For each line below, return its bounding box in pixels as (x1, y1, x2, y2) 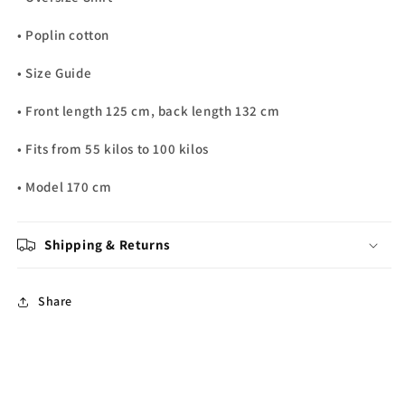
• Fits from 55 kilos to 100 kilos (17, 139, 209, 157)
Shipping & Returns (44, 235, 171, 253)
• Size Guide (17, 63, 95, 81)
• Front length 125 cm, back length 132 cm (17, 101, 280, 119)
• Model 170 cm (17, 177, 112, 195)
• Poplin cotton (17, 25, 113, 43)
